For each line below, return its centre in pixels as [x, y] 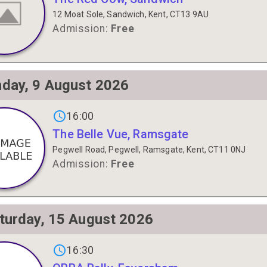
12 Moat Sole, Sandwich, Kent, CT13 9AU [131, 15]
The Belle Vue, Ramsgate [121, 134]
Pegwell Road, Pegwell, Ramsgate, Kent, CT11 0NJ [149, 149]
